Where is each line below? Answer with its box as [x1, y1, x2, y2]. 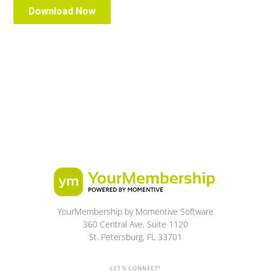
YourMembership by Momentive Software [57, 205, 214, 217]
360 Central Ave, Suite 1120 [82, 218, 188, 230]
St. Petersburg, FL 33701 [88, 230, 182, 243]
